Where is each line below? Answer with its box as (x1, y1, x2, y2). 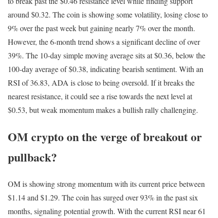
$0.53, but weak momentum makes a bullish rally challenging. (8, 105, 198, 115)
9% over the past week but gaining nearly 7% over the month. (8, 23, 195, 34)
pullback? (8, 148, 57, 166)
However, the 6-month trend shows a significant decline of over (8, 36, 200, 47)
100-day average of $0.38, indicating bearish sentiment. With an (8, 64, 203, 74)
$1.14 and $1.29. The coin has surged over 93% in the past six (8, 192, 198, 203)
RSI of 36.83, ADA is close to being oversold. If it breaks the (8, 77, 195, 88)
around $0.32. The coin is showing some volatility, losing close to (8, 9, 208, 20)
